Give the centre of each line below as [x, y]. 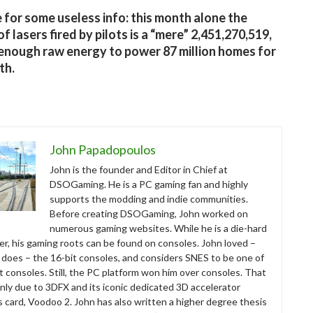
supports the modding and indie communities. [149, 199]
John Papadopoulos [103, 150]
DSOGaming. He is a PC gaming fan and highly [149, 184]
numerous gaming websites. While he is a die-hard [158, 228]
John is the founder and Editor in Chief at [139, 170]
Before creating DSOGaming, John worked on [149, 214]
